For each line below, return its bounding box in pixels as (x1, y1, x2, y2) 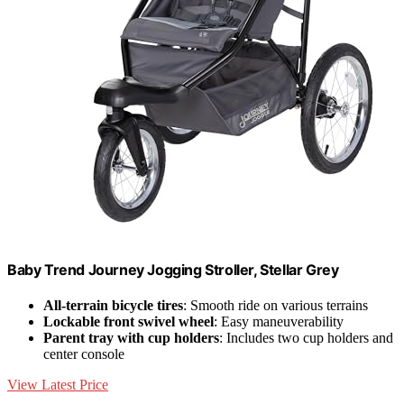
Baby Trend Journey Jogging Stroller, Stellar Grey (7, 260, 339, 279)
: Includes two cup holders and (219, 329, 393, 345)
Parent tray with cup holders (43, 329, 219, 345)
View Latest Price (7, 376, 108, 392)
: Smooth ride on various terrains (183, 297, 368, 313)
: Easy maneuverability (214, 313, 344, 329)
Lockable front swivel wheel (43, 313, 214, 329)
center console (43, 345, 124, 362)
